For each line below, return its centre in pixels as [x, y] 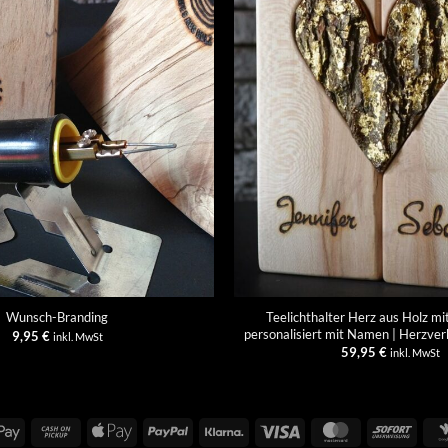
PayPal [207, 429]
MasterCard [390, 429]
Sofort [428, 429]
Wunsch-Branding [57, 317]
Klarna [262, 429]
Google [39, 429]
